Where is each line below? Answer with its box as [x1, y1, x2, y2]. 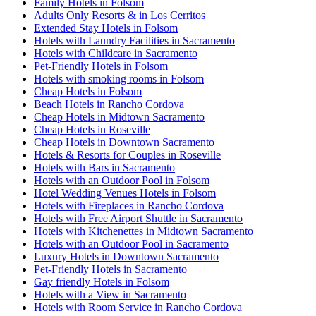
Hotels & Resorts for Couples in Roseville [34, 149, 221, 162]
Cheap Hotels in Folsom [34, 85, 142, 98]
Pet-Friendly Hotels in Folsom [34, 60, 168, 73]
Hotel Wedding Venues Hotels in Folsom [34, 187, 216, 200]
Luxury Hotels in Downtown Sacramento [34, 250, 219, 263]
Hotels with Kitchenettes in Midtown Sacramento [34, 225, 253, 238]
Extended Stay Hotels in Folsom [34, 22, 178, 35]
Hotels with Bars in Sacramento [34, 162, 175, 174]
